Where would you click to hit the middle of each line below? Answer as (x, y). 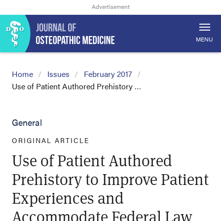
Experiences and (68, 198)
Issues (58, 74)
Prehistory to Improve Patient (110, 179)
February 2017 (108, 74)
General (27, 122)
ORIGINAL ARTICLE (51, 140)
